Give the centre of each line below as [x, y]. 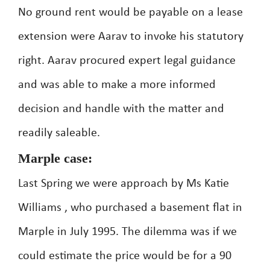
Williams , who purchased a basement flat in [130, 208]
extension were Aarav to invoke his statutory [131, 37]
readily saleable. [59, 133]
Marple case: [55, 158]
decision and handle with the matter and [121, 109]
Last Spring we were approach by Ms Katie [124, 184]
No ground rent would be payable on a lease [130, 13]
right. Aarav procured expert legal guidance [127, 61]
